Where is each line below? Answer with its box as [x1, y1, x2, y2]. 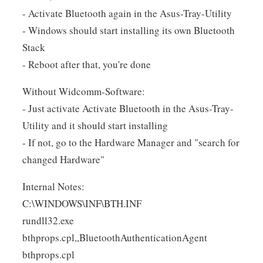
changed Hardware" [22, 153, 104, 167]
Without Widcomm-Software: [22, 85, 145, 99]
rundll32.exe [22, 214, 74, 228]
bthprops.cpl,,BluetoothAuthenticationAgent [22, 231, 207, 245]
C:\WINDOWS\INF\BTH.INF [22, 197, 141, 211]
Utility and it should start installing [22, 119, 168, 133]
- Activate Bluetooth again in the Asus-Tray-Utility [22, 6, 232, 21]
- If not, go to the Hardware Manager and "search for [22, 136, 240, 150]
